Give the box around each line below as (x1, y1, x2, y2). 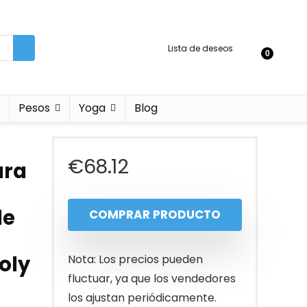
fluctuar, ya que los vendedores (68, 271, 236, 286)
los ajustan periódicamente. (68, 290, 217, 306)
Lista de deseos (168, 42, 233, 54)
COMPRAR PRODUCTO (89, 206, 221, 223)
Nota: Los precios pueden (68, 251, 203, 267)
